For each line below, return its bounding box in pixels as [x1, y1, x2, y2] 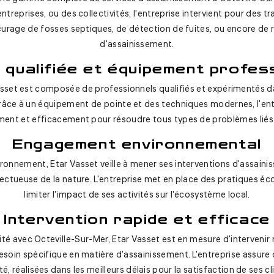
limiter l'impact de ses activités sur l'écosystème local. [24, 188, 250, 201]
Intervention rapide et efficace [4, 212, 270, 227]
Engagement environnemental [12, 137, 262, 152]
